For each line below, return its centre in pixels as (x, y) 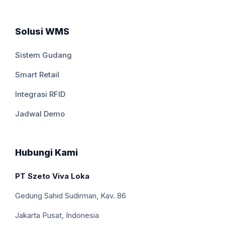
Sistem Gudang (43, 55)
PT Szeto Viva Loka (52, 176)
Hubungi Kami (46, 152)
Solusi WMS (42, 31)
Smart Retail (37, 74)
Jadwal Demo (40, 114)
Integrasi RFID (40, 94)
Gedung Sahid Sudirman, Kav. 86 (71, 195)
